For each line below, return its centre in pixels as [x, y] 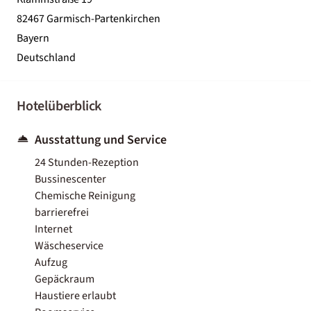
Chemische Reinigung [85, 195]
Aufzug [51, 262]
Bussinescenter [70, 179]
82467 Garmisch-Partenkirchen [89, 18]
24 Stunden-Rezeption [87, 162]
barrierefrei [62, 212]
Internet [53, 229]
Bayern [33, 38]
